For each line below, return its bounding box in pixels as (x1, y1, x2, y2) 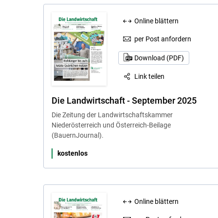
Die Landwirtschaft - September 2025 (51, 95, 197, 106)
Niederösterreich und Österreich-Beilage (51, 121, 171, 129)
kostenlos (57, 149, 88, 158)
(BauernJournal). (51, 131, 104, 140)
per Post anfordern (134, 35, 192, 43)
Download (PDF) (134, 54, 184, 62)
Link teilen (134, 73, 165, 81)
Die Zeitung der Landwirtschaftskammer (51, 111, 173, 119)
